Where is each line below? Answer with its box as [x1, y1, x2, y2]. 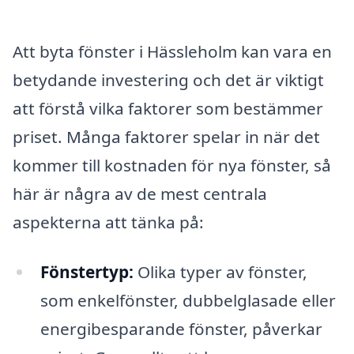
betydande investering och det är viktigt [13, 68, 324, 91]
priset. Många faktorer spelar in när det [13, 125, 320, 148]
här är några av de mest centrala [13, 182, 267, 205]
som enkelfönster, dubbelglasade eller [40, 289, 336, 312]
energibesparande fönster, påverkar [40, 318, 322, 341]
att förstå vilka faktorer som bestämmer [13, 96, 323, 119]
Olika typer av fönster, [133, 261, 307, 284]
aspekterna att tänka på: [13, 210, 204, 233]
